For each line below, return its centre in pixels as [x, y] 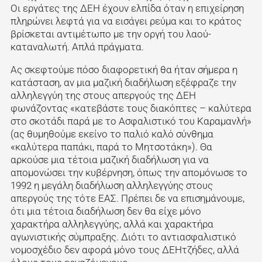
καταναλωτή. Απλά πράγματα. [77, 46]
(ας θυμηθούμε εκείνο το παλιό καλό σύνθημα [112, 134]
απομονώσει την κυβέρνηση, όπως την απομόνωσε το [129, 172]
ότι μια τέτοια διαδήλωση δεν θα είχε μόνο [106, 211]
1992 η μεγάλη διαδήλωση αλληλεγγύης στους [111, 185]
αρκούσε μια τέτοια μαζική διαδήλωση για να [109, 159]
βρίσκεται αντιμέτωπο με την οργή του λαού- [111, 34]
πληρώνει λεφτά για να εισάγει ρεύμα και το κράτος [126, 21]
